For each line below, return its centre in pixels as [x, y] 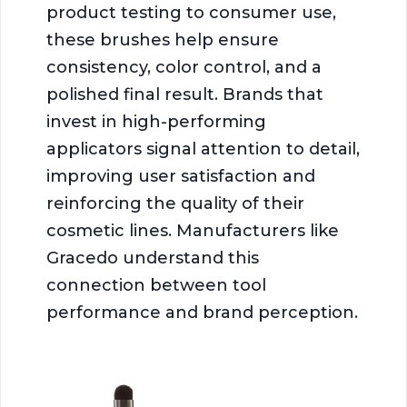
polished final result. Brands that [185, 94]
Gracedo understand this [153, 258]
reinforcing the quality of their [175, 203]
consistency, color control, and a [184, 67]
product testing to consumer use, [191, 12]
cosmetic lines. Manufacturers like [193, 230]
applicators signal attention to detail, [203, 149]
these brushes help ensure [163, 40]
